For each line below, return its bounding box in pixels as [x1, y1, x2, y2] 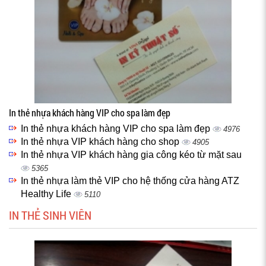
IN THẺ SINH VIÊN [9, 207, 91, 223]
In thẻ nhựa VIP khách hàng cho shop [21, 137, 182, 147]
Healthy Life [21, 189, 74, 199]
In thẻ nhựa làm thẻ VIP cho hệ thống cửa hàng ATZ [21, 176, 239, 186]
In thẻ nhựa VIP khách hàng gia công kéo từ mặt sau [21, 150, 242, 160]
